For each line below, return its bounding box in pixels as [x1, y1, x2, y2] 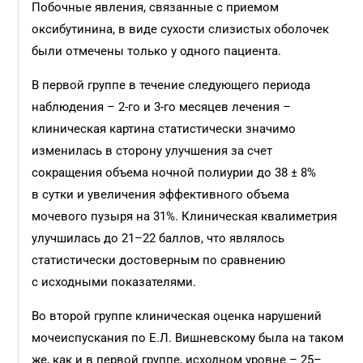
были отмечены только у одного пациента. [32, 44, 282, 58]
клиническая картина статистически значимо [32, 122, 297, 136]
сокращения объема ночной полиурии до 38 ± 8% [32, 165, 317, 180]
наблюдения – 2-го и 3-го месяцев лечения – [32, 100, 292, 114]
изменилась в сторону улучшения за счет [32, 143, 273, 158]
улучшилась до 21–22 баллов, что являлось [32, 231, 285, 246]
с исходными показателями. [32, 275, 197, 289]
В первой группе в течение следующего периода [32, 78, 311, 92]
